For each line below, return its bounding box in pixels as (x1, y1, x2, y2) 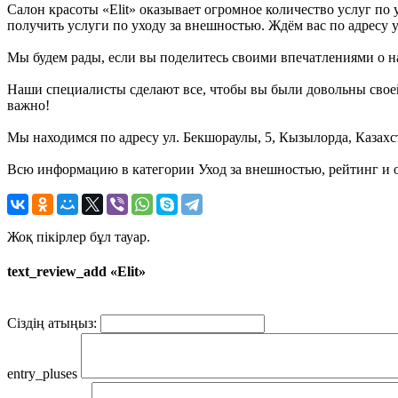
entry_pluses (7, 366, 77, 382)
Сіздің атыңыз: (7, 315, 97, 331)
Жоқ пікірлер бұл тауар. (7, 228, 150, 244)
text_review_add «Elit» (7, 264, 146, 280)
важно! (7, 97, 50, 113)
